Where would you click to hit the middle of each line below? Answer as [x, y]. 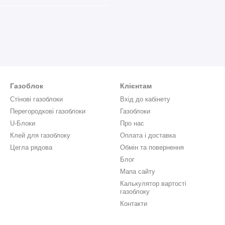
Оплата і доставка [148, 135]
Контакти [134, 204]
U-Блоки [23, 123]
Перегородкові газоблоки [48, 111]
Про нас [132, 123]
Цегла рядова [31, 147]
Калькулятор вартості [153, 184]
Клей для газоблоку [40, 135]
